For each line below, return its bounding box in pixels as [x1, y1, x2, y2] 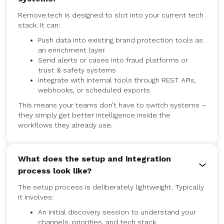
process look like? [18, 166, 91, 175]
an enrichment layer [38, 46, 105, 54]
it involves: [18, 193, 53, 201]
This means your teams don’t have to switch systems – [18, 101, 206, 109]
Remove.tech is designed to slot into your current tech [18, 11, 203, 19]
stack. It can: [18, 21, 60, 29]
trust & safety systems [38, 66, 116, 74]
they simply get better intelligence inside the [18, 111, 170, 119]
